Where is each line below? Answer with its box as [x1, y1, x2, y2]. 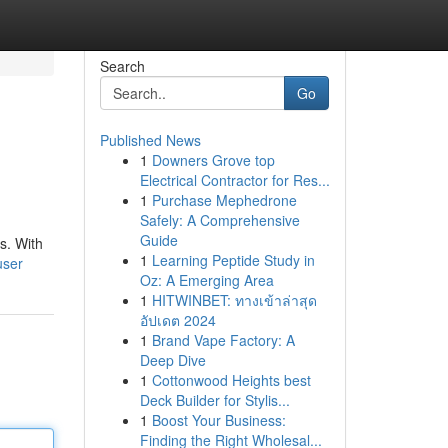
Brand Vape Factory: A [151, 330, 295, 350]
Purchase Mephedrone [151, 190, 297, 210]
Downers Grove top [151, 150, 275, 170]
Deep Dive [139, 350, 206, 370]
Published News [99, 130, 201, 150]
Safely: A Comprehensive [139, 210, 300, 230]
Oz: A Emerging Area [139, 270, 274, 290]
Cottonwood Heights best [151, 370, 311, 390]
